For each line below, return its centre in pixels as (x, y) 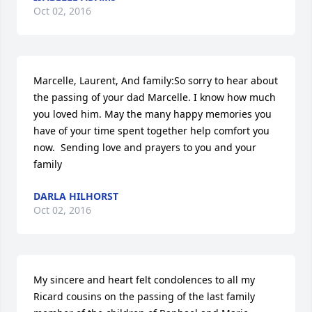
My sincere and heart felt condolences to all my (144, 280)
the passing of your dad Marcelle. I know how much (155, 97)
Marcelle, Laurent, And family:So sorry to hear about (156, 80)
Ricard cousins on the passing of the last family (144, 296)
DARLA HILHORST (76, 196)
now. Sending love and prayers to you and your (145, 147)
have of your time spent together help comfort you (151, 131)
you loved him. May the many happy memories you (153, 114)
